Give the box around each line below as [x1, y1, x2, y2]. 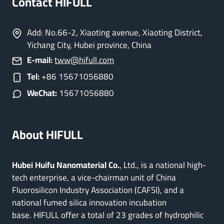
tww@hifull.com [54, 52, 114, 68]
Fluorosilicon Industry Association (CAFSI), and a [12, 182, 184, 198]
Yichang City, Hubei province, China [27, 37, 151, 53]
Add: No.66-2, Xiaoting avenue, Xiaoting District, [27, 24, 202, 40]
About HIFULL [12, 123, 83, 146]
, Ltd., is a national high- [119, 157, 206, 173]
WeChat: [27, 85, 57, 101]
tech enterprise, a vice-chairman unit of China [12, 169, 176, 185]
